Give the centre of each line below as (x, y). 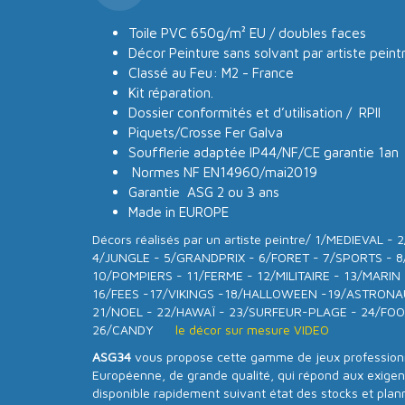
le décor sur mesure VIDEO (252, 329)
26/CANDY (132, 329)
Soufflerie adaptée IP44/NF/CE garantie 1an (264, 151)
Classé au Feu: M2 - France (211, 72)
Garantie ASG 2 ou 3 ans (204, 191)
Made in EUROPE (179, 211)
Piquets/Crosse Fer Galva (206, 132)
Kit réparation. (171, 92)
